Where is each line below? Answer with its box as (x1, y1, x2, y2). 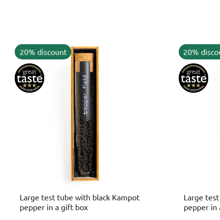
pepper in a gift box (20, 202, 88, 212)
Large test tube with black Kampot (20, 192, 139, 202)
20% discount (19, 47, 67, 57)
